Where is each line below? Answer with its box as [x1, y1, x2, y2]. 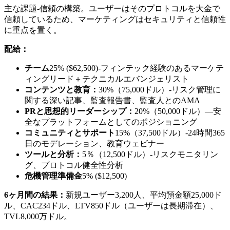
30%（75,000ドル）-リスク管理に [99, 85, 221, 94]
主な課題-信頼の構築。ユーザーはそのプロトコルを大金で [4, 4, 220, 13]
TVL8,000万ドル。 [4, 212, 72, 221]
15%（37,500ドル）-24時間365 [115, 128, 225, 137]
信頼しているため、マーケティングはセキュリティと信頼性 [4, 14, 226, 24]
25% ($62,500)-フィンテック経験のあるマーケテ [49, 63, 224, 72]
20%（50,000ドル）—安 [135, 106, 221, 116]
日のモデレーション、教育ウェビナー [25, 139, 164, 148]
